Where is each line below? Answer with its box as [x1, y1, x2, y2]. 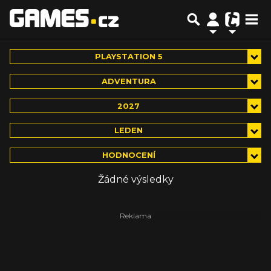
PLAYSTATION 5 [94, 51, 163, 61]
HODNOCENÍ [102, 151, 155, 160]
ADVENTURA [101, 76, 156, 86]
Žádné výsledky [97, 174, 174, 186]
